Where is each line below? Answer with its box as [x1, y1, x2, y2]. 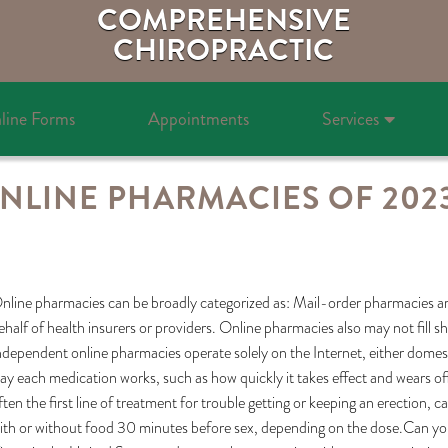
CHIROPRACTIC [113, 29, 335, 71]
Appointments [147, 106, 249, 132]
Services [321, 106, 379, 132]
